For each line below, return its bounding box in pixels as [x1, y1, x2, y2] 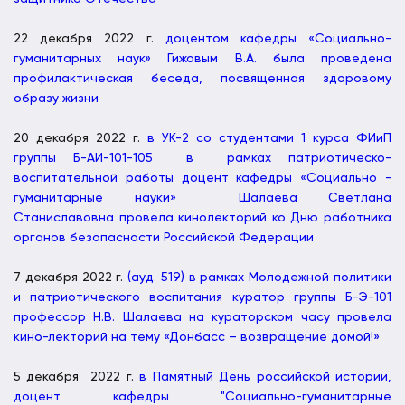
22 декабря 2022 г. [14, 32, 165, 45]
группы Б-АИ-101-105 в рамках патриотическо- [14, 151, 391, 165]
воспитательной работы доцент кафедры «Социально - [14, 171, 391, 184]
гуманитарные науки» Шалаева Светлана [14, 191, 391, 204]
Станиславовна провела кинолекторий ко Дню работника [14, 211, 391, 224]
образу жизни [14, 91, 99, 105]
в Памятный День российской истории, [139, 370, 392, 383]
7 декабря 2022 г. [14, 270, 128, 284]
